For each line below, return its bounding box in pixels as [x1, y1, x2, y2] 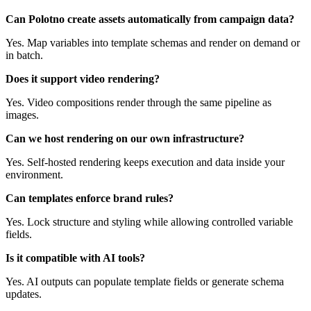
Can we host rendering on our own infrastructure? [6, 133, 244, 145]
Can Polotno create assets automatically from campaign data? [6, 13, 294, 26]
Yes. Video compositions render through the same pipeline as [6, 96, 271, 109]
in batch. [6, 49, 43, 62]
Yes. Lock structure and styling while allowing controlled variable [6, 216, 293, 228]
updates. [6, 288, 42, 301]
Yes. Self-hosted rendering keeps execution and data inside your [6, 156, 285, 169]
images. [6, 109, 39, 121]
